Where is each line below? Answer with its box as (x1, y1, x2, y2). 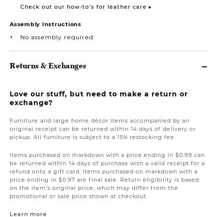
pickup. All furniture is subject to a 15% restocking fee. (10, 133, 176, 140)
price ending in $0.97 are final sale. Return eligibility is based (10, 176, 199, 183)
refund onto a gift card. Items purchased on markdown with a (10, 168, 198, 175)
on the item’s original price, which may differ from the (10, 184, 178, 191)
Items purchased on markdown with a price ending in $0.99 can (10, 151, 205, 158)
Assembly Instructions (10, 20, 81, 28)
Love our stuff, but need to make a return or (10, 89, 188, 98)
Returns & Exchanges (10, 61, 87, 70)
